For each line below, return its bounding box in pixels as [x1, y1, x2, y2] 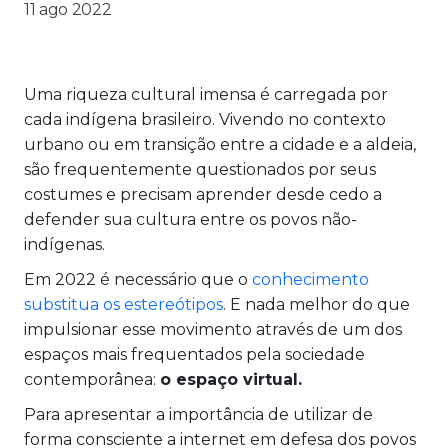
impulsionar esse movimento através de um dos [24, 320, 402, 340]
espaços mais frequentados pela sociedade [24, 345, 365, 365]
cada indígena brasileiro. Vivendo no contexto [24, 110, 386, 130]
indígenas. [24, 235, 109, 255]
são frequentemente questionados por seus [24, 160, 376, 180]
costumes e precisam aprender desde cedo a [24, 185, 382, 205]
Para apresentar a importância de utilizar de [24, 405, 373, 425]
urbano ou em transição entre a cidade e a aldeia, [24, 135, 416, 155]
